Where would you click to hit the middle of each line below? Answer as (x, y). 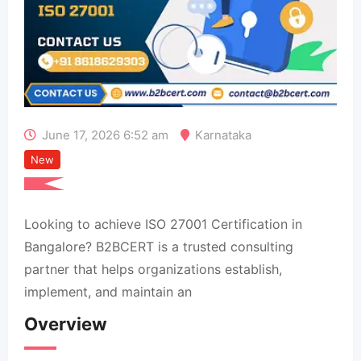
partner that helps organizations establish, (153, 269)
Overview (66, 324)
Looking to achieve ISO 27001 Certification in (163, 224)
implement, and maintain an (108, 292)
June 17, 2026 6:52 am (105, 135)
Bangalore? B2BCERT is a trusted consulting (159, 247)
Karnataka (223, 135)
